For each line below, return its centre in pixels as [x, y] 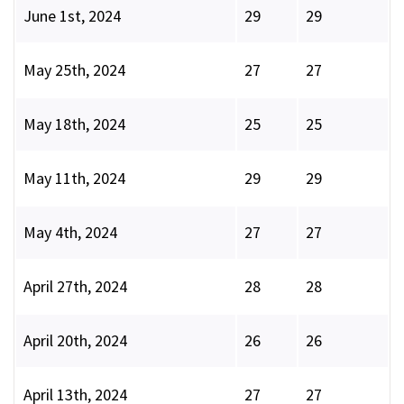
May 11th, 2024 [74, 179]
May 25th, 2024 [74, 70]
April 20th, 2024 [75, 341]
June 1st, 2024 [72, 16]
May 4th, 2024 [70, 233]
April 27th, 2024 [75, 287]
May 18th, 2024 [74, 124]
